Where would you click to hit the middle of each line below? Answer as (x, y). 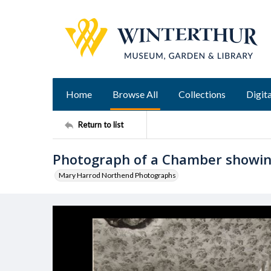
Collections (202, 94)
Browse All (135, 94)
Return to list (101, 124)
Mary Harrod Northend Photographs (117, 175)
